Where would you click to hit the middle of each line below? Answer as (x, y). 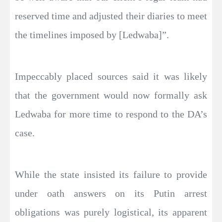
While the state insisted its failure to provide (111, 174)
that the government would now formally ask (111, 95)
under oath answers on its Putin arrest (111, 193)
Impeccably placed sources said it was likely (111, 76)
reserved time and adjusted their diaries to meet (111, 16)
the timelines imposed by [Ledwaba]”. (92, 35)
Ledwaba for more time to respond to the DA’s (111, 114)
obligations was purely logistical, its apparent (111, 212)
